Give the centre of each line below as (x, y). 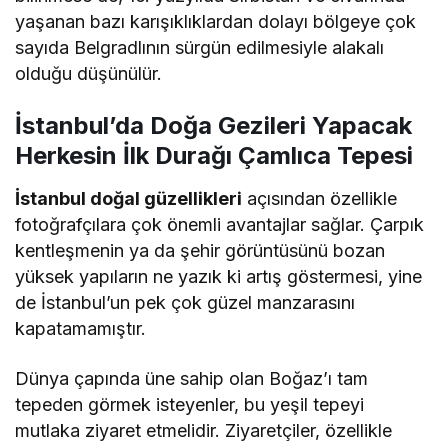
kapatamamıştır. (80, 329)
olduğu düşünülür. (89, 74)
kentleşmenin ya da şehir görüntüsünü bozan (200, 251)
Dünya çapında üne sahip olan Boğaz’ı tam (192, 379)
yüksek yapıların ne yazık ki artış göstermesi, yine (219, 277)
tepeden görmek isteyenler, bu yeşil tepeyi (190, 405)
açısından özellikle (320, 199)
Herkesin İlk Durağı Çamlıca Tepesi (214, 156)
